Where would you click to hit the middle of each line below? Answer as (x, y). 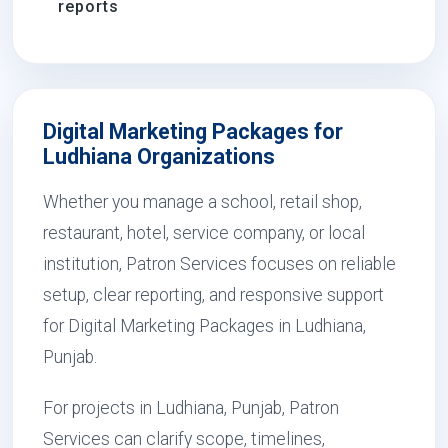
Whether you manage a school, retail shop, (202, 202)
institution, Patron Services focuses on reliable (219, 264)
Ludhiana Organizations (159, 156)
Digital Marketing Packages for (193, 131)
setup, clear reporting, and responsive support (213, 295)
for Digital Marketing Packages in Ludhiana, (204, 326)
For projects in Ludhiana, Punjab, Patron (191, 408)
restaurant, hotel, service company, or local (204, 233)
